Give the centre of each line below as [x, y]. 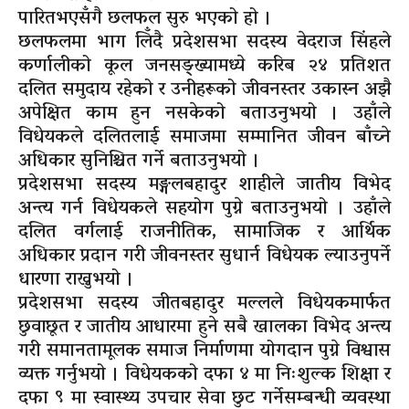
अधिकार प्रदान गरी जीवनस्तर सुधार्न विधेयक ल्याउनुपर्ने [204, 257]
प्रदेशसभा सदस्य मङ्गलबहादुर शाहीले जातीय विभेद [204, 186]
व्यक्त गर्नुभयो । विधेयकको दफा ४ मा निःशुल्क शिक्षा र [204, 376]
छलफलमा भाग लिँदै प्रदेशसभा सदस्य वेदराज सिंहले [204, 43]
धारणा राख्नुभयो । [76, 281]
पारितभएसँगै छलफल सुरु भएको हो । [145, 20]
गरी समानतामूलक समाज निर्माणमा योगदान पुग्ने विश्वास [204, 352]
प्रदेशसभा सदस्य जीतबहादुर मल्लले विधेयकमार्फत [204, 304]
